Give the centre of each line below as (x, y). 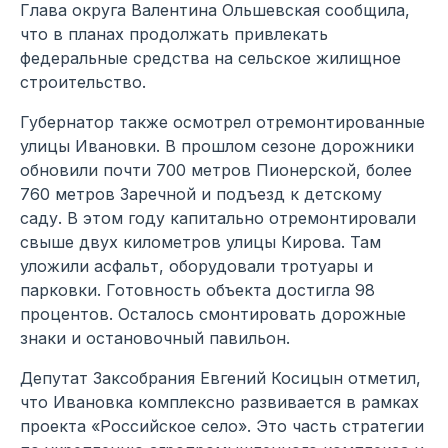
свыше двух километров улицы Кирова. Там (200, 241)
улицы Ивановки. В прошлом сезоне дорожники (217, 145)
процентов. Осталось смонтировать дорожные (213, 313)
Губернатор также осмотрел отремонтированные (222, 121)
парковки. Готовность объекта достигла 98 (197, 289)
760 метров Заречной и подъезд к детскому (201, 193)
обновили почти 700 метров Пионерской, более (216, 169)
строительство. (83, 81)
